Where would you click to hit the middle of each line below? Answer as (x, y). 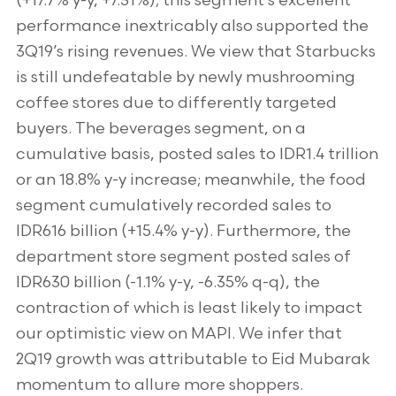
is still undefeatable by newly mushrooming (185, 77)
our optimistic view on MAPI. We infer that (179, 334)
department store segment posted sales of (183, 257)
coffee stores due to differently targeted (176, 103)
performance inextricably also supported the (192, 26)
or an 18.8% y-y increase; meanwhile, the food (190, 180)
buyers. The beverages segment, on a (160, 129)
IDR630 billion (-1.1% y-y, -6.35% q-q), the (168, 282)
